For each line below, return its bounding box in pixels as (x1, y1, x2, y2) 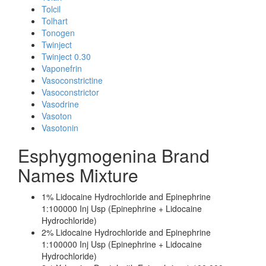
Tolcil (42, 3, 61, 15)
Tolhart (42, 15, 68, 27)
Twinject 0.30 (42, 50, 91, 62)
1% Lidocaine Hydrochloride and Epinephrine (42, 191, 211, 202)
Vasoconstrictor (42, 86, 99, 98)
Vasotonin (42, 122, 78, 134)
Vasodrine (42, 98, 79, 110)
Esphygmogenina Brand (18, 142, 210, 168)
